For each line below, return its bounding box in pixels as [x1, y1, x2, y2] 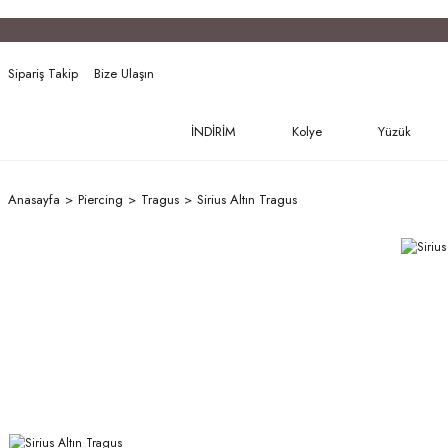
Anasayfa [8, 190, 60, 210]
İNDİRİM [191, 122, 236, 142]
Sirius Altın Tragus [197, 190, 297, 210]
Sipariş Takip [8, 63, 78, 83]
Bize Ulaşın [94, 63, 154, 83]
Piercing [78, 190, 123, 210]
